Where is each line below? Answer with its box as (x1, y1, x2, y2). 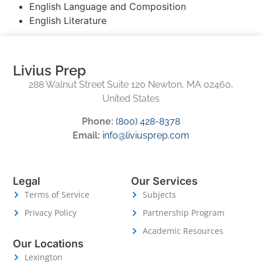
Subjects (143, 189, 176, 201)
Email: (73, 129, 100, 141)
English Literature (29, 14, 106, 26)
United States (102, 93, 160, 105)
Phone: (82, 115, 113, 127)
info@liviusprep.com (102, 129, 189, 141)
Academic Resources (143, 225, 223, 237)
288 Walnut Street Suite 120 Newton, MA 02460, (29, 79, 233, 91)
